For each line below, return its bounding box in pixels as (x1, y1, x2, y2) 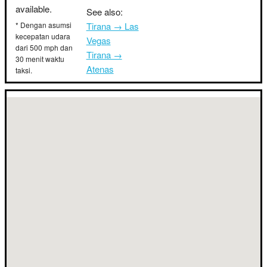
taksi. (15, 65, 32, 75)
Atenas (86, 63, 114, 75)
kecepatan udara (15, 31, 70, 41)
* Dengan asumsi (15, 20, 72, 30)
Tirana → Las (86, 20, 139, 32)
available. (15, 2, 52, 15)
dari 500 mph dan (15, 42, 73, 52)
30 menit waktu (15, 54, 64, 64)
